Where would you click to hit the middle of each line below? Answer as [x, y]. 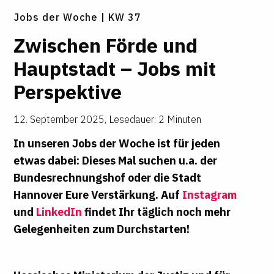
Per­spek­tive [68, 92]
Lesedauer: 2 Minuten [155, 120]
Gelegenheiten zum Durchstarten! [102, 229]
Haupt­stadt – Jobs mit [115, 69]
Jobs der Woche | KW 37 [78, 17]
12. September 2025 [59, 120]
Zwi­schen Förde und [106, 46]
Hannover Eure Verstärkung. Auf [98, 195]
